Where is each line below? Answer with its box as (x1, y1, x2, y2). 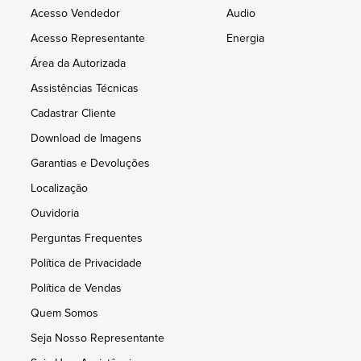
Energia (226, 31, 265, 45)
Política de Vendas (31, 281, 122, 295)
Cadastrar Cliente (31, 106, 116, 120)
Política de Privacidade (31, 256, 142, 270)
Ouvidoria (31, 206, 79, 220)
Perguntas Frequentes (31, 231, 143, 245)
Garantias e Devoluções (31, 156, 150, 170)
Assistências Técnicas (31, 81, 139, 95)
